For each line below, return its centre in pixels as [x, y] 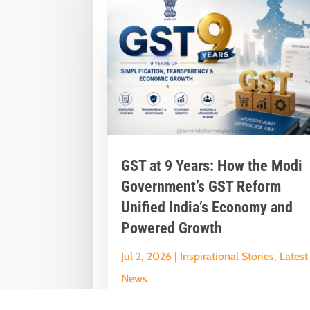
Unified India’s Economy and [207, 207]
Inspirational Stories [227, 256]
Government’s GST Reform [201, 186]
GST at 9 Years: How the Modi [212, 165]
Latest [294, 256]
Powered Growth [172, 228]
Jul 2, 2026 [147, 256]
